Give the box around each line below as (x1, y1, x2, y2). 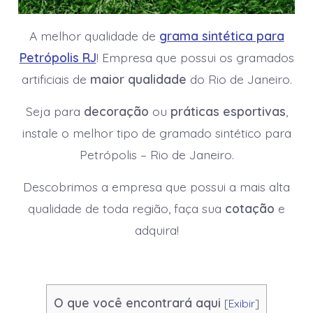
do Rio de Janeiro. (186, 71, 292, 87)
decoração (83, 103, 152, 119)
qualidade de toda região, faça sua (28, 201, 225, 217)
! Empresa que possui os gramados (96, 50, 294, 66)
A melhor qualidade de (29, 28, 159, 44)
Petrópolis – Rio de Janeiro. (79, 147, 234, 163)
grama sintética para (159, 28, 284, 44)
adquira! (134, 222, 179, 238)
